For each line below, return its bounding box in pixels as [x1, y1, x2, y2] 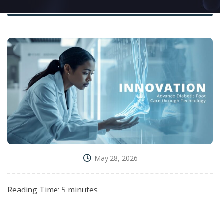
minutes [68, 184, 98, 195]
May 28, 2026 [94, 153, 137, 163]
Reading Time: [7, 184, 61, 195]
